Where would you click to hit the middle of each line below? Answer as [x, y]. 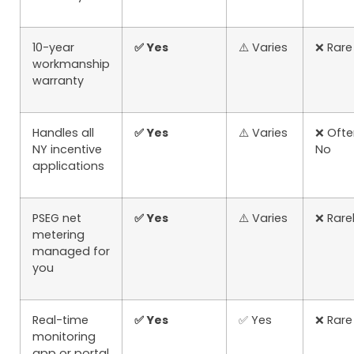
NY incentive [67, 149]
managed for [71, 251]
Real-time [60, 320]
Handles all [63, 133]
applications [68, 166]
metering [58, 235]
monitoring [64, 337]
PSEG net [57, 218]
